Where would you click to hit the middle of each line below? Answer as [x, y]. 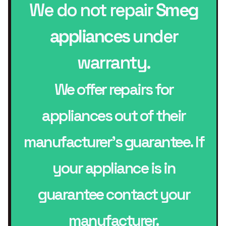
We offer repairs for [114, 89]
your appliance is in [114, 168]
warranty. [114, 62]
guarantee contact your [114, 194]
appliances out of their [114, 116]
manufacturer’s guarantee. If [114, 142]
